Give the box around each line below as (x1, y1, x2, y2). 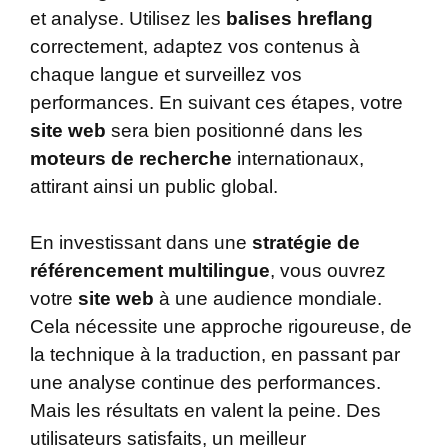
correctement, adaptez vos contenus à (30, 35, 360, 57)
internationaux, (232, 147, 364, 169)
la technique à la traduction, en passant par (30, 344, 400, 366)
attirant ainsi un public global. (30, 175, 278, 197)
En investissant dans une (30, 232, 252, 254)
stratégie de (252, 232, 360, 254)
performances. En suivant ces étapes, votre (30, 91, 403, 113)
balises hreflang (226, 7, 373, 29)
